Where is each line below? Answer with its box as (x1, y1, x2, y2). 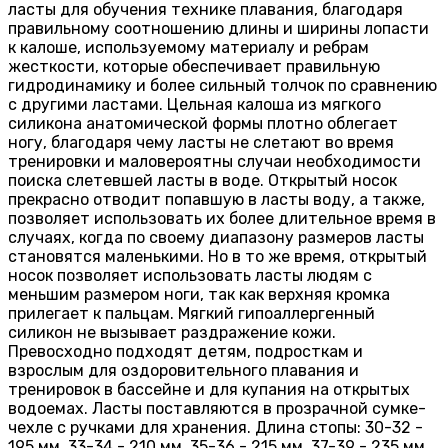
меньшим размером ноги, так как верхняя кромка (8, 284, 390, 304)
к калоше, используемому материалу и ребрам (8, 37, 369, 57)
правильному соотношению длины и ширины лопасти (8, 18, 429, 38)
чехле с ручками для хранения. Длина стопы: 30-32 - (8, 417, 423, 437)
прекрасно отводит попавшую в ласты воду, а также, (8, 189, 425, 209)
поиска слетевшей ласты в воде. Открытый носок (8, 170, 397, 190)
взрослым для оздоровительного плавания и (8, 360, 359, 380)
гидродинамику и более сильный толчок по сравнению (8, 75, 437, 95)
